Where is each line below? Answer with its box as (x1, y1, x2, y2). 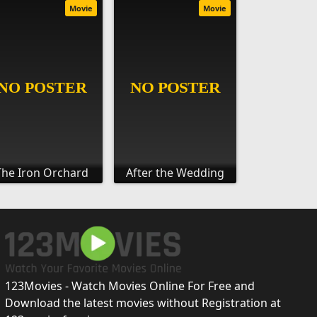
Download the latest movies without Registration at (4, 294, 281, 311)
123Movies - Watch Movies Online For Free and (4, 277, 255, 294)
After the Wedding (126, 164, 225, 180)
